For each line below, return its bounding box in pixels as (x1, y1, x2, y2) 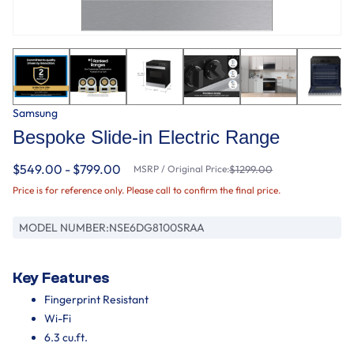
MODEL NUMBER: (19, 220, 109, 235)
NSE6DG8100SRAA (109, 220, 205, 235)
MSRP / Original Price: (134, 162, 229, 175)
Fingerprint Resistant (44, 292, 149, 307)
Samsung (13, 105, 58, 120)
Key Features (13, 269, 109, 287)
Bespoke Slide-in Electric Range (13, 126, 280, 148)
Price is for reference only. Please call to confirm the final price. (13, 183, 281, 196)
